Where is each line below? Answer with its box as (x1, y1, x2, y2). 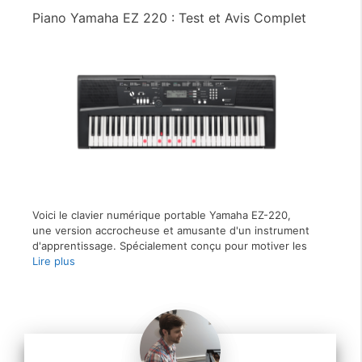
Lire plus (32, 254, 75, 267)
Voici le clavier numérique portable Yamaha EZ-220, (32, 208, 291, 221)
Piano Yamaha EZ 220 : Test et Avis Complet (32, 10, 306, 27)
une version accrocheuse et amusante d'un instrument (32, 223, 309, 237)
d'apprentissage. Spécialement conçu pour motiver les (32, 238, 307, 252)
